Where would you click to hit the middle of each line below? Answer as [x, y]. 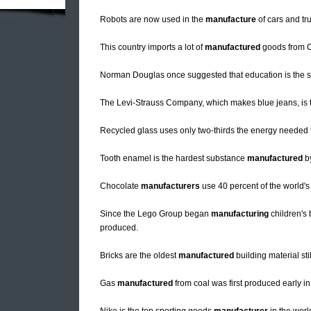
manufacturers [170, 186]
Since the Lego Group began [155, 214]
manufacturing [240, 214]
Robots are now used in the [153, 20]
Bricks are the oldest [139, 256]
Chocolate [120, 186]
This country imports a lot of [152, 48]
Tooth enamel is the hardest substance [174, 159]
